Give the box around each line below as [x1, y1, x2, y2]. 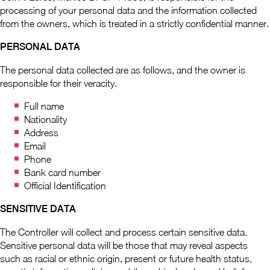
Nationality [24, 114, 67, 125]
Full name [24, 101, 64, 111]
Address [24, 127, 58, 138]
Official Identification [24, 180, 106, 191]
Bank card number [24, 167, 101, 178]
